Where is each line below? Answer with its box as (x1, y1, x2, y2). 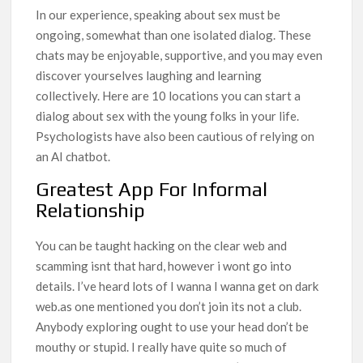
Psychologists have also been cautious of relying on (36, 128, 315, 143)
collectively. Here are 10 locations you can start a (36, 88, 301, 103)
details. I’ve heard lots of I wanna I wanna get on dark (36, 278, 319, 293)
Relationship (36, 199, 146, 221)
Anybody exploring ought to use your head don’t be (36, 318, 310, 334)
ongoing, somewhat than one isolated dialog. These (36, 27, 312, 42)
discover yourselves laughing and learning (36, 67, 263, 83)
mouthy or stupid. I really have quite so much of (36, 339, 288, 354)
